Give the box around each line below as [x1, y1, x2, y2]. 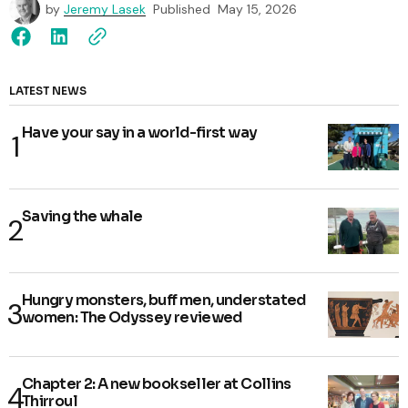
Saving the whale [22, 207, 143, 227]
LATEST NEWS [9, 84, 87, 98]
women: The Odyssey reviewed [22, 308, 242, 328]
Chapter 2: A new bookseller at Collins [22, 374, 291, 394]
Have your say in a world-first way [22, 123, 258, 143]
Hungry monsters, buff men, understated [22, 291, 306, 311]
